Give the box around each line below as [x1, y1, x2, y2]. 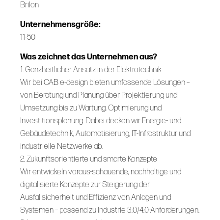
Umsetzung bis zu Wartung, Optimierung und [20, 103, 162, 113]
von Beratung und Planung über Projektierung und [20, 90, 177, 100]
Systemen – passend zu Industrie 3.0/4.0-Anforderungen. [20, 205, 199, 215]
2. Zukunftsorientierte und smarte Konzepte [20, 154, 157, 164]
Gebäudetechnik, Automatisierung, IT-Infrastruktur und [20, 128, 191, 138]
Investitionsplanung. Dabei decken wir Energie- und [20, 115, 181, 126]
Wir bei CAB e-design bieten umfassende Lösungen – [20, 77, 190, 87]
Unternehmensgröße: [20, 19, 101, 29]
